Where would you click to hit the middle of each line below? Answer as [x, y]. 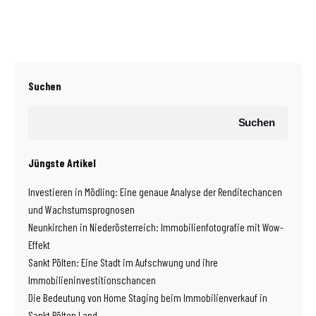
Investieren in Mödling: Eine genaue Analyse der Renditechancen [155, 192]
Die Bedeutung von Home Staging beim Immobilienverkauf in [148, 298]
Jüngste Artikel [62, 163]
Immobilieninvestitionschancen [92, 280]
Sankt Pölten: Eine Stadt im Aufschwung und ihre [123, 262]
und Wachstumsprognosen [81, 209]
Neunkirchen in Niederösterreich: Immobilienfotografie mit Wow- [156, 227]
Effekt [39, 245]
